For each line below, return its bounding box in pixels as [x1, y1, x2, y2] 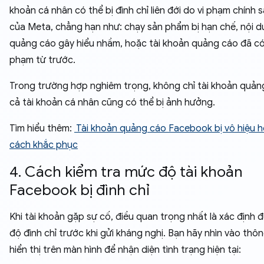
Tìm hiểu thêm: [9, 123, 74, 134]
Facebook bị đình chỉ [9, 181, 150, 199]
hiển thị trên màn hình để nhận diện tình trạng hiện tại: [9, 244, 241, 256]
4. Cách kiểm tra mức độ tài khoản [9, 163, 242, 181]
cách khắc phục [9, 139, 78, 151]
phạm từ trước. [9, 54, 75, 66]
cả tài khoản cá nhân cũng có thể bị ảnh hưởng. [9, 97, 215, 108]
